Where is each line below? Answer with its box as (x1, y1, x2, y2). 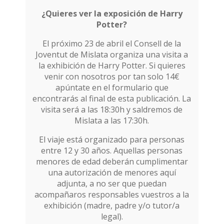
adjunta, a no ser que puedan (57, 177, 167, 189)
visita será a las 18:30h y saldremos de (41, 103, 183, 115)
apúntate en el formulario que (55, 81, 168, 93)
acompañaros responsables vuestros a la (34, 188, 189, 200)
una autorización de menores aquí (47, 166, 176, 178)
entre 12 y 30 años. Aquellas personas (41, 144, 183, 156)
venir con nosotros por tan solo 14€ (44, 70, 179, 82)
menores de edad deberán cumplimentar (35, 155, 188, 167)
